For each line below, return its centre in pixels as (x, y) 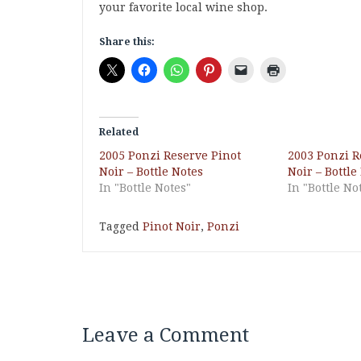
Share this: (127, 42)
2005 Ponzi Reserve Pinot (170, 156)
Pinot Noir (172, 226)
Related (119, 132)
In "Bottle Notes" (145, 188)
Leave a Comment (166, 335)
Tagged (121, 226)
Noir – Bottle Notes (151, 172)
